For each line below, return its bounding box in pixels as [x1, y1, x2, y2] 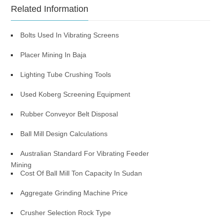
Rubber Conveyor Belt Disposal [20, 110, 118, 118]
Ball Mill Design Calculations [20, 130, 108, 138]
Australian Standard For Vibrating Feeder [20, 149, 149, 157]
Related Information [11, 4, 89, 14]
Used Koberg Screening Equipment [20, 90, 131, 98]
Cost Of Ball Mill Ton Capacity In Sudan [20, 169, 143, 177]
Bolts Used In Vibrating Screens [20, 31, 119, 39]
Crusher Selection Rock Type [20, 209, 111, 217]
